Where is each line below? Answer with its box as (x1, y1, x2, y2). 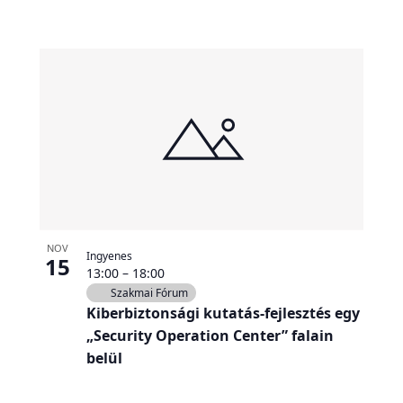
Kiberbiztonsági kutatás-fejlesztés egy (85, 303, 360, 324)
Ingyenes (85, 248, 132, 264)
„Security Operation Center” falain (85, 326, 334, 346)
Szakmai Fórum (110, 285, 188, 301)
